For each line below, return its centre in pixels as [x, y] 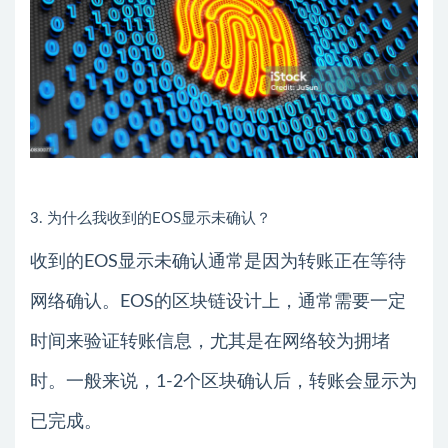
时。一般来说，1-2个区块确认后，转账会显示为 [223, 381]
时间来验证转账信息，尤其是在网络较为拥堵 [210, 341]
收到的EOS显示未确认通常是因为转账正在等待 [218, 261]
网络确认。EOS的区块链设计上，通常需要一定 [218, 301]
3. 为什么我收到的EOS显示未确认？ [150, 218]
